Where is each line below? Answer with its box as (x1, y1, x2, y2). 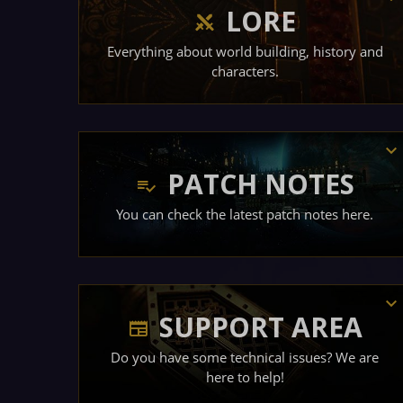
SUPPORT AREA (158, 309, 363, 345)
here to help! (205, 367, 284, 386)
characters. (210, 61, 279, 80)
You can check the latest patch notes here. (116, 204, 373, 223)
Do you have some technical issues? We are (111, 347, 379, 366)
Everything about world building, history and (106, 41, 383, 60)
